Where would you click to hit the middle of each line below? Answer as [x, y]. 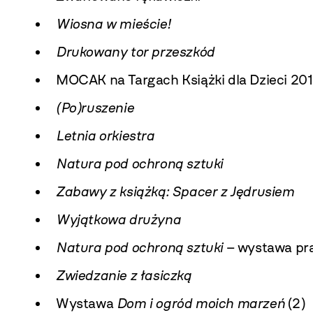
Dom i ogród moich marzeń [201, 303]
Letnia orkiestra [105, 136]
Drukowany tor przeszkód [135, 52]
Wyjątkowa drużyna [118, 219]
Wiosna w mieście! [113, 24]
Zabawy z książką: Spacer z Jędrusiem [175, 191]
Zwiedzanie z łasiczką [124, 275]
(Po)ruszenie [95, 108]
